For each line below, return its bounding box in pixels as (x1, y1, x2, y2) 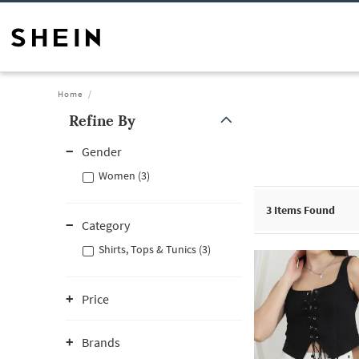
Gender (82, 143, 122, 159)
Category (82, 217, 130, 233)
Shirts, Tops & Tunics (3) (99, 242, 211, 256)
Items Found (272, 203, 335, 217)
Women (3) (99, 168, 150, 183)
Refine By (69, 111, 135, 130)
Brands (82, 334, 120, 350)
